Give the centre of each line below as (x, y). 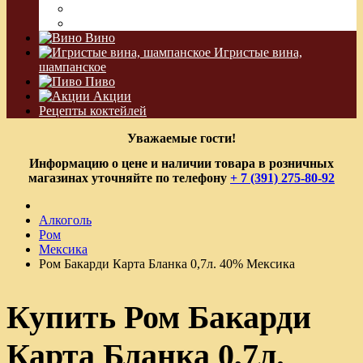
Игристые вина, (256, 52)
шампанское (73, 67)
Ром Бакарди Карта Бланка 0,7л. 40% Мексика (167, 264)
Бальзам (93, 23)
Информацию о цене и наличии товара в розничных (181, 164)
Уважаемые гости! (181, 138)
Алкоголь (65, 220)
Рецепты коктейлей (93, 111)
